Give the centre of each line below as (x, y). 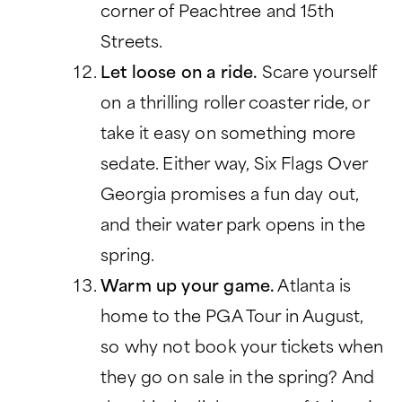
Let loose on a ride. (179, 74)
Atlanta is (313, 288)
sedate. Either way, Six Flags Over (234, 166)
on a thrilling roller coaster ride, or (235, 105)
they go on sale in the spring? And (238, 380)
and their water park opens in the (233, 227)
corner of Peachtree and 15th (218, 13)
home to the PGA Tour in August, (232, 319)
